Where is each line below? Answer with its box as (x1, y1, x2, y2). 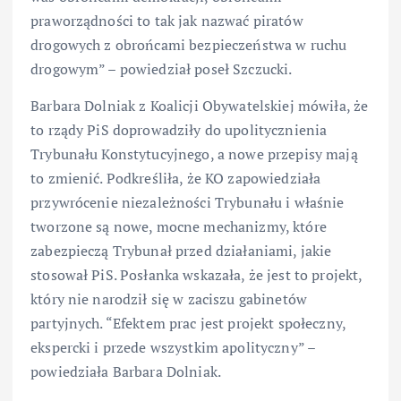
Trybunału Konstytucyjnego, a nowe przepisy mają (30, 143, 358, 164)
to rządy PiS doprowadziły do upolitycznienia (30, 119, 328, 140)
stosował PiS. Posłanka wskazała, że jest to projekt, (30, 264, 363, 285)
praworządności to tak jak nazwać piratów (30, 10, 303, 30)
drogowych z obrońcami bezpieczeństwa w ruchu (30, 34, 347, 55)
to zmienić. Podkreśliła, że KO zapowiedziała (30, 167, 321, 188)
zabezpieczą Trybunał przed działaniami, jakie (30, 240, 332, 260)
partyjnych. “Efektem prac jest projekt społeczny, (30, 312, 346, 333)
